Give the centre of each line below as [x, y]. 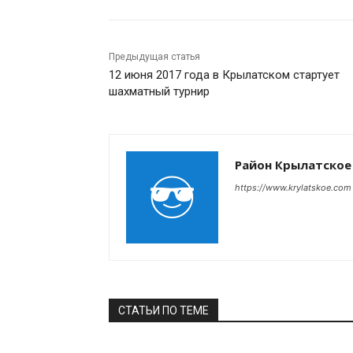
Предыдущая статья [154, 57]
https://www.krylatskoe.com [293, 188]
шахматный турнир [159, 91]
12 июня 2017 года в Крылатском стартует [224, 75]
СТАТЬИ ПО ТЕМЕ [163, 310]
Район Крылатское [293, 165]
